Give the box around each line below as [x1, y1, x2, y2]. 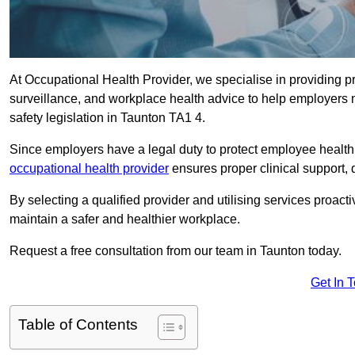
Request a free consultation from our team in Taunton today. [10, 244, 342, 258]
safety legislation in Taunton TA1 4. [10, 111, 205, 125]
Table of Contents [18, 316, 138, 334]
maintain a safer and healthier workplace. [10, 212, 240, 227]
